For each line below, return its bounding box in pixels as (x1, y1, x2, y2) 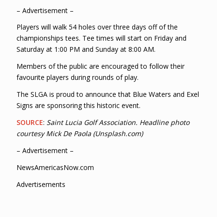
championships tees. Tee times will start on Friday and (16, 33, 186, 43)
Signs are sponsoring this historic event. (16, 101, 140, 110)
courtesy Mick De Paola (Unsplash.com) (16, 129, 143, 139)
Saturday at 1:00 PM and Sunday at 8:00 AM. (16, 45, 155, 54)
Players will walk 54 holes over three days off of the (16, 22, 178, 32)
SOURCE (16, 118, 43, 127)
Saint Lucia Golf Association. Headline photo (46, 118, 189, 127)
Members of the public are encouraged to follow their (16, 62, 185, 71)
